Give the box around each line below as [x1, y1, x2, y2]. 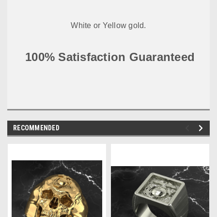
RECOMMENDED [13, 124, 60, 132]
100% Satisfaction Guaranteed [25, 50, 195, 63]
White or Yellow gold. [71, 21, 146, 30]
